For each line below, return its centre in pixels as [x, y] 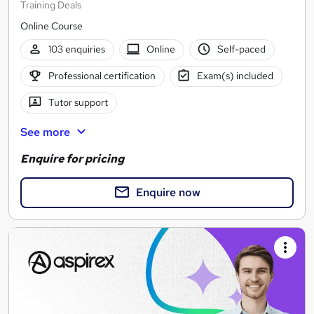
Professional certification [102, 76]
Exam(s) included [235, 76]
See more [45, 132]
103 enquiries [76, 49]
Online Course [52, 26]
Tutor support [78, 103]
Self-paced [241, 49]
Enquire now [168, 192]
